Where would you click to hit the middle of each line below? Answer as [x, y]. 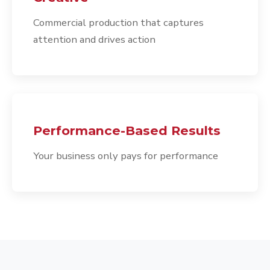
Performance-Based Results [127, 131]
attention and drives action [94, 40]
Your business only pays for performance [126, 156]
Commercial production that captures [118, 23]
